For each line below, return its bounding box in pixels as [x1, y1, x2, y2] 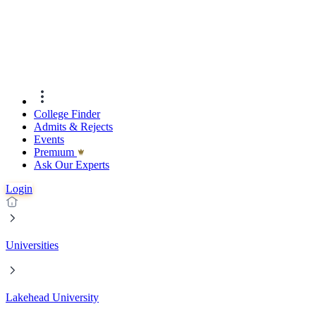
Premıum [34, 146, 77, 159]
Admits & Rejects [34, 121, 113, 133]
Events [34, 133, 64, 146]
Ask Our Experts [34, 159, 109, 171]
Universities [6, 239, 59, 252]
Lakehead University [6, 291, 99, 304]
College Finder [34, 108, 100, 121]
